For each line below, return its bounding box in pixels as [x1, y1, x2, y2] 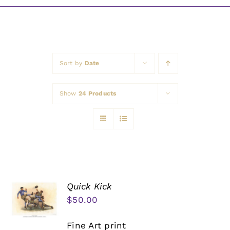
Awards [12, 6, 43, 16]
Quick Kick [67, 181, 112, 192]
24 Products [78, 90, 117, 98]
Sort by [59, 60, 85, 67]
